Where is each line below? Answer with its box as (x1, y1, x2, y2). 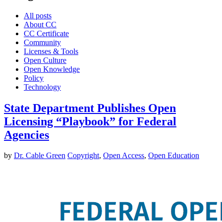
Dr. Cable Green (14, 151, 65, 160)
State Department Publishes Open (4, 101, 176, 114)
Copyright (67, 151, 99, 160)
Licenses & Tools (24, 47, 78, 55)
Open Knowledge (24, 64, 80, 73)
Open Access (103, 151, 144, 160)
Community (24, 38, 61, 47)
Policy (24, 73, 44, 82)
